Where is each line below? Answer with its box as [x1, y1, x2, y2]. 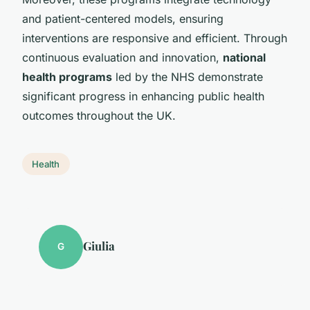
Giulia [83, 237, 115, 253]
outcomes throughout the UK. [22, 108, 176, 122]
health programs [22, 69, 112, 84]
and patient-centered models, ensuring [22, 11, 224, 26]
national [223, 50, 266, 64]
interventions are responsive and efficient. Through [22, 30, 287, 45]
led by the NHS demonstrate [112, 69, 263, 84]
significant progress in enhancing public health [22, 89, 264, 103]
